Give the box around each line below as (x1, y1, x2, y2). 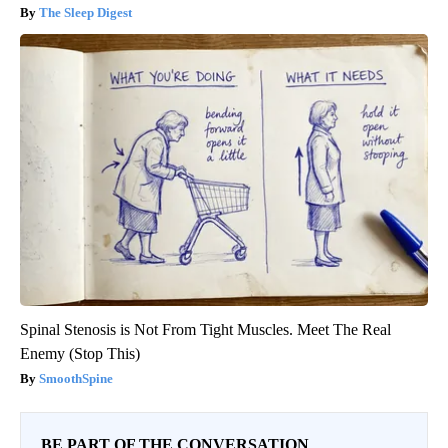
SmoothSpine (39, 370, 113, 386)
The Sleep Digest (39, 4, 132, 20)
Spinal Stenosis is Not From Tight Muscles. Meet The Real (20, 320, 391, 338)
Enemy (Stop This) (20, 344, 140, 362)
